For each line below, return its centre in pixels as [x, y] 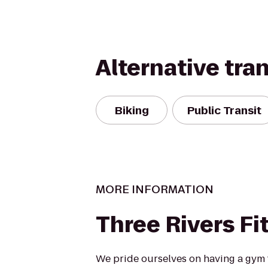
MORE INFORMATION [155, 189]
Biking [132, 110]
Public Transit [224, 110]
